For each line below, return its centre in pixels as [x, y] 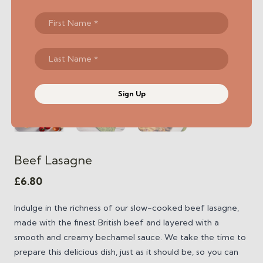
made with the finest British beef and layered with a [117, 222]
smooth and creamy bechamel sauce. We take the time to [130, 237]
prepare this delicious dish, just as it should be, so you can [126, 252]
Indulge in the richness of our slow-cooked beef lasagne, [127, 208]
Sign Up [131, 93]
